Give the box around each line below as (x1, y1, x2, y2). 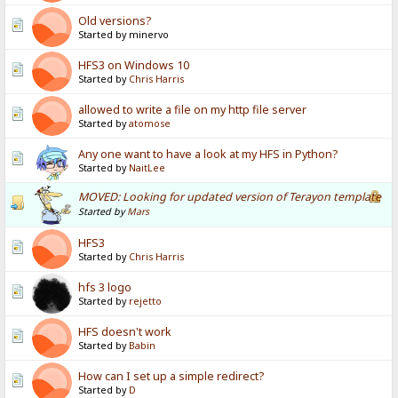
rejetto (129, 295, 163, 308)
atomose (129, 117, 171, 131)
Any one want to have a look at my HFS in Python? (78, 147, 338, 163)
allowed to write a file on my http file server (78, 102, 307, 118)
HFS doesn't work (78, 324, 172, 340)
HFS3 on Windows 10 (78, 58, 190, 74)
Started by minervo (78, 28, 170, 42)
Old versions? (78, 13, 152, 29)
